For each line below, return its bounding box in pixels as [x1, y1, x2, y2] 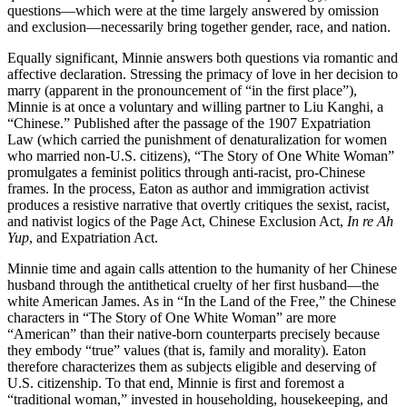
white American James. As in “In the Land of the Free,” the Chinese [7, 293, 396, 310]
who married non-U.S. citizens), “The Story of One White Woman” [7, 148, 394, 164]
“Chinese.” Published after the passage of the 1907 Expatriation [7, 115, 371, 132]
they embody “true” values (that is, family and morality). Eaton [7, 342, 366, 359]
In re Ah [347, 213, 393, 230]
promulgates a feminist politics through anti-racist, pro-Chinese [7, 164, 365, 181]
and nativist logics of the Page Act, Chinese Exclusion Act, [7, 213, 347, 230]
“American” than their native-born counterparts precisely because [7, 326, 380, 342]
